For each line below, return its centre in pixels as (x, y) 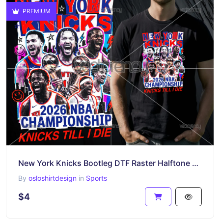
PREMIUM (36, 11)
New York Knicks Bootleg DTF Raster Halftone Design (195, 163)
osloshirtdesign (53, 178)
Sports (96, 178)
